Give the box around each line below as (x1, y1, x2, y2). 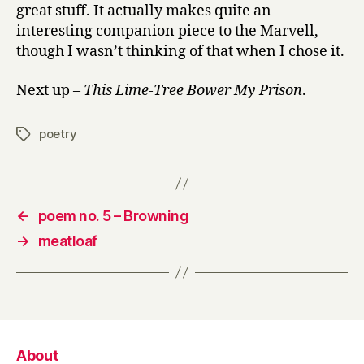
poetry (39, 125, 77, 141)
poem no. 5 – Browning (37, 206, 189, 224)
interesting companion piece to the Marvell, (16, 22, 318, 41)
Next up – (16, 80, 84, 100)
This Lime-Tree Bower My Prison (84, 80, 302, 100)
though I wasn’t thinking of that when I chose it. (16, 42, 344, 61)
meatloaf (37, 232, 97, 249)
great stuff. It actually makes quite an (16, 2, 271, 20)
